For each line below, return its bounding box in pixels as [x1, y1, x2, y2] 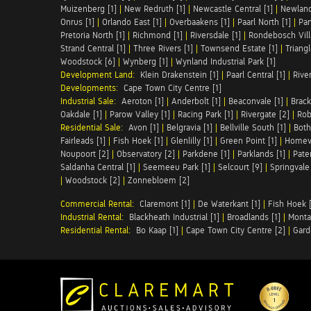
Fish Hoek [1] [113, 135, 163, 146]
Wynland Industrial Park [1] [176, 56, 276, 67]
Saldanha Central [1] [60, 162, 135, 172]
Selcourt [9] [218, 162, 262, 172]
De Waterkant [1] [198, 199, 260, 209]
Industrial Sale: [60, 96, 121, 106]
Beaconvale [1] [228, 96, 283, 106]
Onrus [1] [60, 17, 94, 27]
